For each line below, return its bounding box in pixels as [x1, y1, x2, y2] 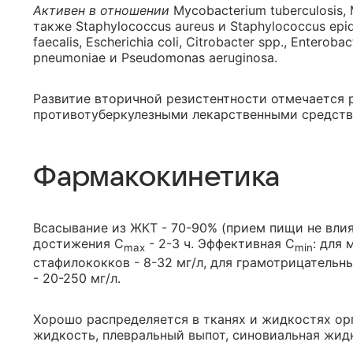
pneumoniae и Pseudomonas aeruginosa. [33, 50, 277, 66]
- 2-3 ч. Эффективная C [145, 236, 295, 252]
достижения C [33, 236, 124, 252]
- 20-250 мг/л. [33, 269, 121, 286]
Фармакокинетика [33, 162, 281, 193]
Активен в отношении [33, 2, 169, 19]
